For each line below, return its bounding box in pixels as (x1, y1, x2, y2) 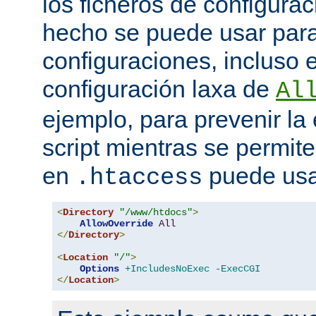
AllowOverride (80, 218, 153, 230)
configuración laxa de (42, 75, 276, 103)
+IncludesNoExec (125, 263, 209, 275)
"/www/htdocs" (119, 207, 193, 219)
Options (80, 263, 119, 275)
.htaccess (75, 164, 202, 192)
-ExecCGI (215, 263, 260, 275)
